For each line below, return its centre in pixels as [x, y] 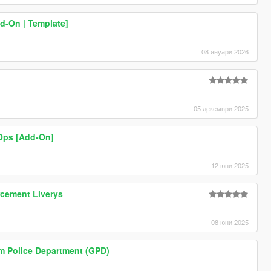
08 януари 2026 [225, 52]
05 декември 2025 [221, 109]
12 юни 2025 [230, 165]
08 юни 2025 [230, 222]
